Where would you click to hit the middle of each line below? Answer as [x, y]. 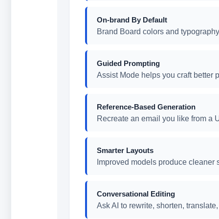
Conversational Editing [136, 194]
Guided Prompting [128, 63]
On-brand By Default [132, 20]
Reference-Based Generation [146, 107]
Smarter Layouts [125, 150]
